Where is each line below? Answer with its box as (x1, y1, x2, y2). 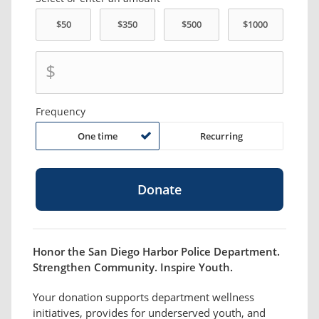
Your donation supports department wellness (33, 290, 254, 305)
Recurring (199, 130, 243, 143)
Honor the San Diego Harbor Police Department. (33, 244, 280, 259)
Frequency (36, 105, 86, 119)
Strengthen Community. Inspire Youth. (33, 260, 233, 275)
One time (78, 130, 118, 143)
